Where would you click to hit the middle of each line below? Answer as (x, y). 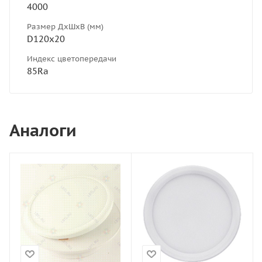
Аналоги (43, 130)
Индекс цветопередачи (72, 58)
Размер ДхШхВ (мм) (65, 26)
